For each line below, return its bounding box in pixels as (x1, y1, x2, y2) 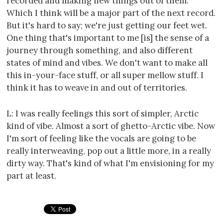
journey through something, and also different (6, 45, 193, 56)
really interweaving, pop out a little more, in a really (6, 145, 211, 157)
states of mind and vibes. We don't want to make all (6, 57, 208, 69)
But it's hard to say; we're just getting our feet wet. (6, 20, 207, 31)
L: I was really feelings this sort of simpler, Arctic (6, 108, 199, 119)
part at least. (6, 170, 56, 182)
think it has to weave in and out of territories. (6, 82, 187, 94)
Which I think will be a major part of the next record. (6, 7, 216, 19)
